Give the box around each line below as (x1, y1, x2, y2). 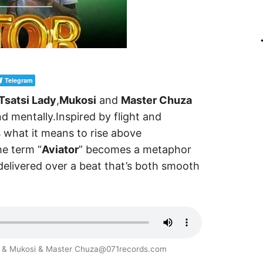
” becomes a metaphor (79, 143, 191, 156)
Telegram (5, 75, 33, 85)
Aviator (42, 143, 79, 156)
